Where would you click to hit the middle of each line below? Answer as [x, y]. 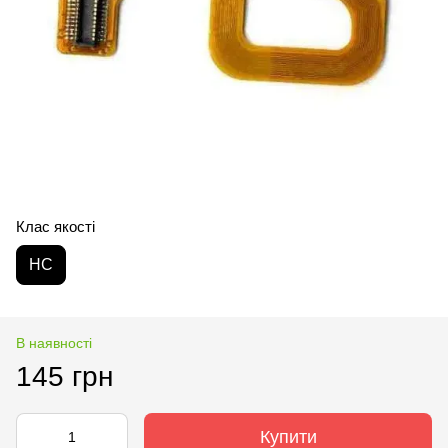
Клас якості [55, 226]
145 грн [64, 376]
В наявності [54, 343]
